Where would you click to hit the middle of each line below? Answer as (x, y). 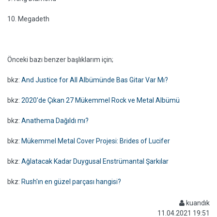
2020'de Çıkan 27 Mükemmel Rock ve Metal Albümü (101, 100)
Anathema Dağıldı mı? (55, 121)
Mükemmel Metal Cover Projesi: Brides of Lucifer (96, 141)
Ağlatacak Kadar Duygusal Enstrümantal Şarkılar (95, 161)
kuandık (197, 203)
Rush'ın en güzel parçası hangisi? (71, 182)
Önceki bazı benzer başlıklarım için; (60, 60)
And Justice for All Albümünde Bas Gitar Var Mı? (95, 80)
